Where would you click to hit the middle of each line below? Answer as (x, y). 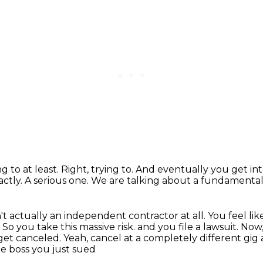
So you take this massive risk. (70, 227)
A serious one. (58, 181)
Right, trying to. (98, 169)
